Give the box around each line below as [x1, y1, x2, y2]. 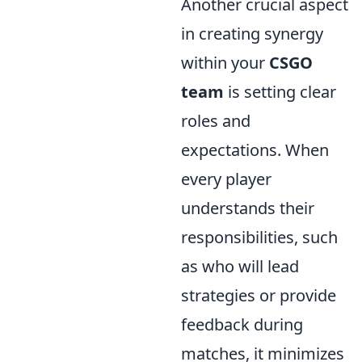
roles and [181, 109, 250, 132]
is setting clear [224, 80, 336, 103]
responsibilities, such [181, 225, 338, 248]
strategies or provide [181, 284, 336, 306]
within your [181, 51, 269, 74]
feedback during [181, 313, 303, 335]
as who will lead [181, 255, 299, 277]
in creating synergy [181, 22, 323, 44]
